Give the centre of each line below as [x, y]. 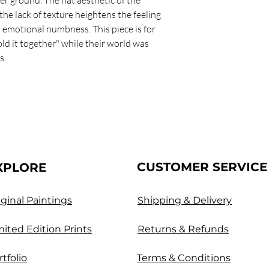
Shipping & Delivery [185, 200]
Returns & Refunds [183, 229]
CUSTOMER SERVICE [202, 167]
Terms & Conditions [184, 258]
